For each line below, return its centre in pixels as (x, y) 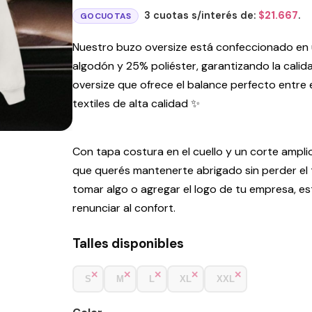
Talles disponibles (128, 243)
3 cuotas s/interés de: (202, 16)
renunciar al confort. (124, 208)
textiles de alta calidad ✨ (136, 104)
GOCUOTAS (106, 16)
